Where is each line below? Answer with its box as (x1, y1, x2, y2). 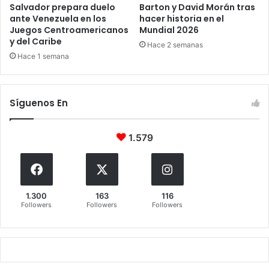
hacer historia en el (139, 12, 224, 25)
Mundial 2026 (139, 23, 199, 36)
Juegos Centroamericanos (10, 23, 128, 36)
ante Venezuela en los (10, 12, 106, 25)
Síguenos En (10, 96, 68, 109)
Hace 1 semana (17, 51, 69, 61)
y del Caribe (10, 35, 62, 47)
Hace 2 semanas (147, 40, 203, 49)
